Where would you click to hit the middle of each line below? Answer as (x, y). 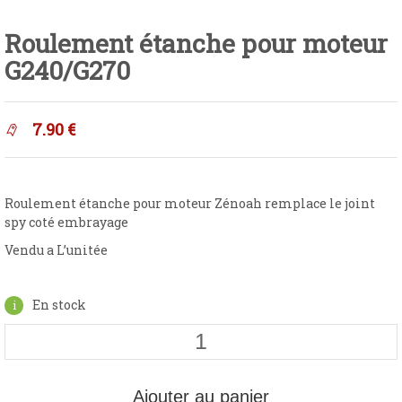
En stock (59, 304)
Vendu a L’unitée (56, 249)
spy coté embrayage (66, 222)
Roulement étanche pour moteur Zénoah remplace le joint (190, 203)
